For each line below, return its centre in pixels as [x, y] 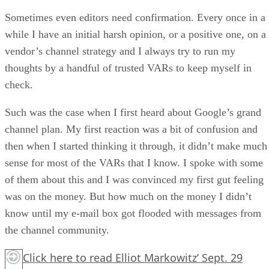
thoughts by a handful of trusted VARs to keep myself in [128, 68]
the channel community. [57, 230]
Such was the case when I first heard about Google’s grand [133, 112]
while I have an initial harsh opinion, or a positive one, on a [135, 34]
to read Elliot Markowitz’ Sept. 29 [158, 257]
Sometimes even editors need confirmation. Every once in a [135, 17]
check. [19, 84]
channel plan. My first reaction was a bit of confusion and [131, 129]
